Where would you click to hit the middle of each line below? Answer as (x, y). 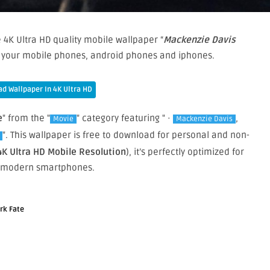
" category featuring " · (125, 118)
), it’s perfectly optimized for (185, 152)
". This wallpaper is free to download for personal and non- (126, 135)
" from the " (26, 118)
